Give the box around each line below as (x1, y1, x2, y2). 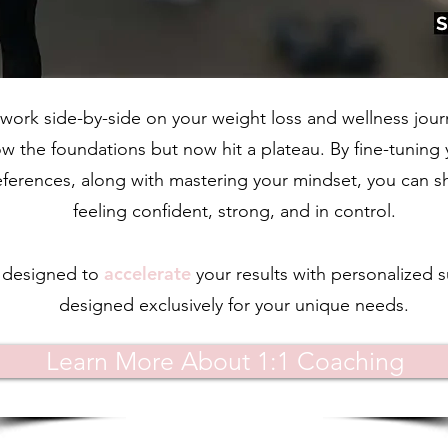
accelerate (103, 261, 191, 285)
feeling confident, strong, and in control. (72, 199, 396, 222)
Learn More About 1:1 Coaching (45, 345, 404, 376)
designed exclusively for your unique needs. (59, 293, 409, 316)
